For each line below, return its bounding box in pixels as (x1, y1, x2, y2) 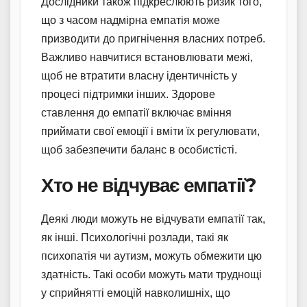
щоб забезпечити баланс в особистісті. (41, 143, 237, 156)
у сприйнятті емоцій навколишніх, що (41, 286, 230, 299)
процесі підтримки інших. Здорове (41, 88, 215, 100)
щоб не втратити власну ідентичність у (41, 69, 237, 82)
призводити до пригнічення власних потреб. (41, 32, 265, 45)
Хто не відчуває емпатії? (41, 173, 256, 197)
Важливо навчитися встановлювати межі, (41, 51, 253, 63)
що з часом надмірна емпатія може (41, 14, 220, 26)
